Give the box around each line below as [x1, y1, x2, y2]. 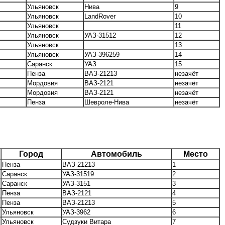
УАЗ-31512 [84, 31, 116, 39]
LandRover [84, 12, 116, 20]
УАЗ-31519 [62, 170, 94, 178]
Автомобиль [90, 150, 142, 159]
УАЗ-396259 [84, 50, 120, 58]
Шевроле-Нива [84, 98, 129, 106]
